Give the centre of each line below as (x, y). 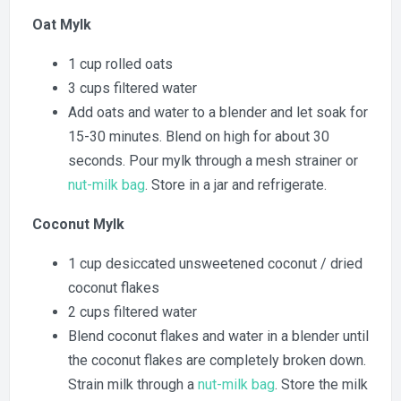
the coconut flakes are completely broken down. (217, 361)
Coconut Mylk (78, 225)
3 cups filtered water (132, 89)
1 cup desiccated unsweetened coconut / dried (215, 264)
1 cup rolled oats (120, 64)
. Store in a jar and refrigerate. (236, 185)
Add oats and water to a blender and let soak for (218, 113)
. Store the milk (321, 385)
